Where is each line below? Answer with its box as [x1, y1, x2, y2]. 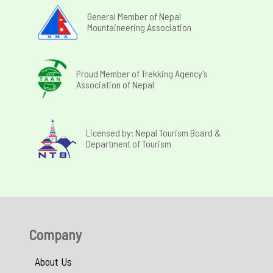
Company [29, 225, 82, 243]
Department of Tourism [86, 137, 171, 149]
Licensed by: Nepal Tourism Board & [86, 126, 221, 138]
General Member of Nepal [87, 10, 181, 23]
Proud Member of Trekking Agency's [76, 67, 208, 79]
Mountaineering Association [87, 21, 191, 34]
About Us [35, 254, 72, 268]
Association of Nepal [76, 78, 155, 90]
